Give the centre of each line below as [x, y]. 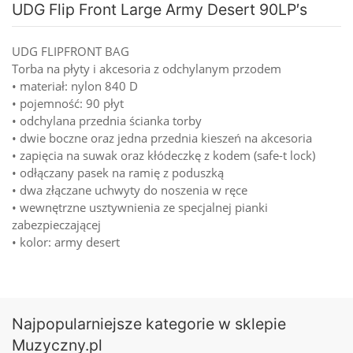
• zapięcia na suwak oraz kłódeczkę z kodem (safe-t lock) [163, 155]
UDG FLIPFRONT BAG [71, 51]
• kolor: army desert [66, 242]
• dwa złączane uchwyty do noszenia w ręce [130, 190]
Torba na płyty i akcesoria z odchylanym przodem [147, 68]
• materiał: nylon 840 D [75, 85]
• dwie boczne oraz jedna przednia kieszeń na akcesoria [162, 137]
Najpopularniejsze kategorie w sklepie [149, 323]
